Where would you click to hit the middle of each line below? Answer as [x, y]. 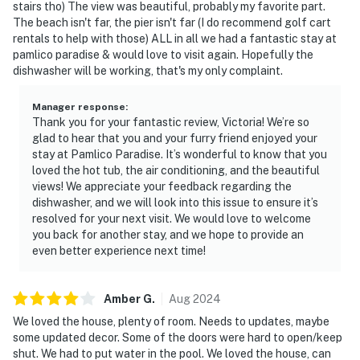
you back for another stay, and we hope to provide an [168, 234]
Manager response [79, 106]
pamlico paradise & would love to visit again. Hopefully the [163, 54]
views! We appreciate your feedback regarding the [162, 186]
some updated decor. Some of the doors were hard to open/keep [178, 337]
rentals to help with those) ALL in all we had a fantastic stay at [175, 38]
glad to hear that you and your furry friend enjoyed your [175, 138]
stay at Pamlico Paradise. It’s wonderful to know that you [180, 154]
